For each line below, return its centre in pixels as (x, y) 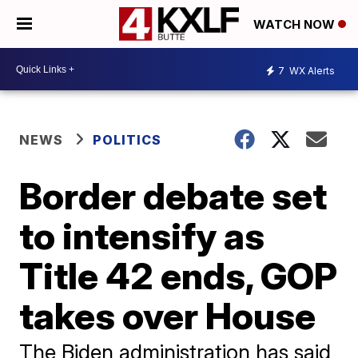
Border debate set (173, 196)
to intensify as (142, 236)
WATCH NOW (296, 25)
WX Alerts (311, 70)
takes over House (168, 316)
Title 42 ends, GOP (179, 276)
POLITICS (127, 140)
